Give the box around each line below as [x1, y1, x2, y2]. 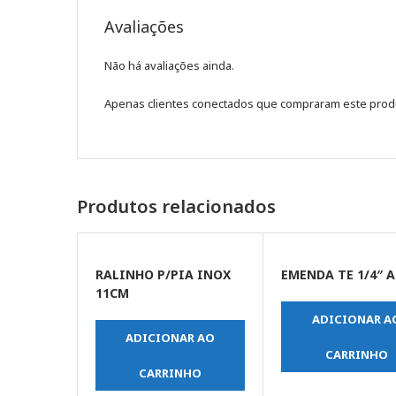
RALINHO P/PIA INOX [95, 266, 231, 284]
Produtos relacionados [77, 194, 276, 219]
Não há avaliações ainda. [104, 57, 234, 74]
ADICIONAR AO [126, 330, 216, 346]
